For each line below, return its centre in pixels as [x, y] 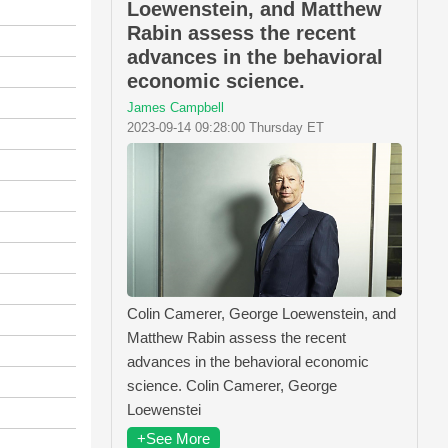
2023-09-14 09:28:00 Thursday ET [225, 127]
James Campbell [175, 107]
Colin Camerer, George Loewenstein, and [261, 314]
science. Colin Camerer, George [232, 386]
